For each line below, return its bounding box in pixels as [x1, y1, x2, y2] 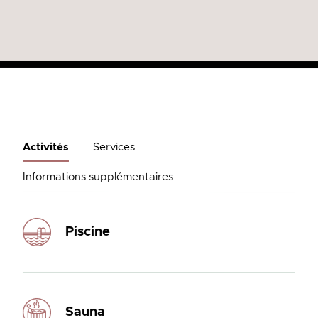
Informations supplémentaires [22, 171, 173, 182]
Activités [22, 141, 69, 153]
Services [92, 141, 135, 153]
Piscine [65, 225, 110, 239]
